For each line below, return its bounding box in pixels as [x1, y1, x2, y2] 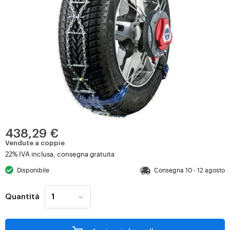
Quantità [5, 193, 40, 201]
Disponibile [17, 166, 50, 174]
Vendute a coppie [5, 140, 65, 146]
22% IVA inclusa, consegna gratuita [5, 149, 114, 158]
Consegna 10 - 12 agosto [154, 166, 225, 174]
